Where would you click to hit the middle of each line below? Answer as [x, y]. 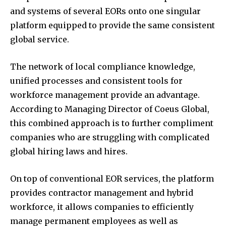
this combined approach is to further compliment [112, 123]
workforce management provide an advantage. [105, 95]
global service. [40, 39]
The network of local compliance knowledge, [103, 66]
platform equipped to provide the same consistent [112, 25]
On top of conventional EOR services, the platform [112, 178]
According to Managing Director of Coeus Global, [110, 109]
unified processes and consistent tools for [96, 80]
